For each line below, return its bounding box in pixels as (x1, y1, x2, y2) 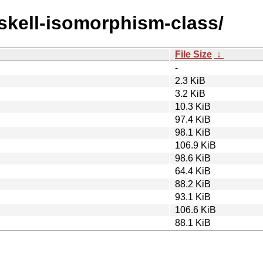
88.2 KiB (175, 178, 211, 189)
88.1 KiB (175, 217, 211, 228)
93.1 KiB (175, 191, 211, 202)
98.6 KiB (175, 153, 211, 163)
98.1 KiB (175, 127, 211, 137)
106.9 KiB (175, 140, 216, 150)
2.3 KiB (175, 75, 205, 86)
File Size (175, 49, 212, 59)
